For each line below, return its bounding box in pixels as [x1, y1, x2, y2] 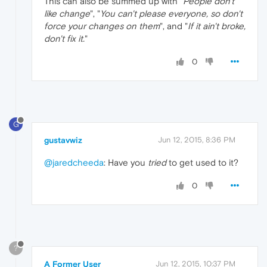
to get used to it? [166, 157, 238, 167]
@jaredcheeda [44, 157, 104, 167]
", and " [160, 21, 188, 32]
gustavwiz [44, 135, 82, 145]
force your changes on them [44, 21, 160, 32]
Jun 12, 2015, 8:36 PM [158, 135, 235, 144]
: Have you [104, 157, 148, 167]
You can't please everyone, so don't [100, 8, 243, 19]
